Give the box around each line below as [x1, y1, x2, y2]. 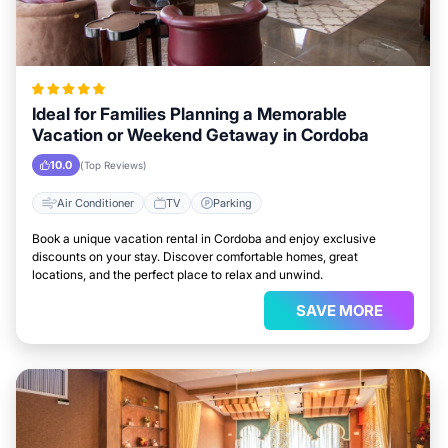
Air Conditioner [57, 195, 134, 210]
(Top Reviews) [80, 159, 147, 171]
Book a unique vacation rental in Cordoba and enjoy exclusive [32, 231, 376, 246]
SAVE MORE [295, 301, 383, 320]
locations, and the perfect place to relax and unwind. [32, 267, 323, 282]
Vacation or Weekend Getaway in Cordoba [32, 125, 369, 145]
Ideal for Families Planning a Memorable [32, 104, 347, 124]
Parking [213, 195, 252, 210]
